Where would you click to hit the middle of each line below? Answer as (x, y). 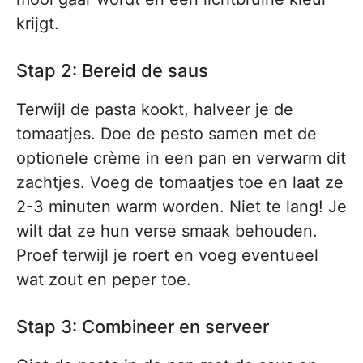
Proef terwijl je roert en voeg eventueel (167, 255)
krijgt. (38, 23)
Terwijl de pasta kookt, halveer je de (155, 109)
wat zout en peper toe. (104, 280)
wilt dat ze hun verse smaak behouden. (167, 231)
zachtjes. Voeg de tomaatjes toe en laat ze (180, 182)
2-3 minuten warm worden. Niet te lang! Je (181, 207)
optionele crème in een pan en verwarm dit (181, 158)
